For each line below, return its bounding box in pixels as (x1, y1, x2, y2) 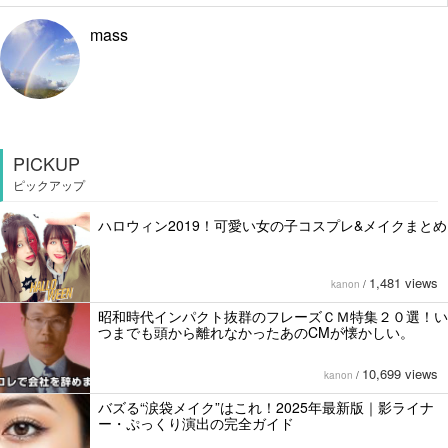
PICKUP (13, 150, 80, 177)
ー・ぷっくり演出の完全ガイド (98, 413, 294, 434)
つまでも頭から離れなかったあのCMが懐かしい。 (98, 322, 414, 343)
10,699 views (362, 364, 438, 384)
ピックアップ (13, 176, 85, 194)
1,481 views (369, 273, 438, 293)
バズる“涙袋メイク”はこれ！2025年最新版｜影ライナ (98, 397, 434, 418)
